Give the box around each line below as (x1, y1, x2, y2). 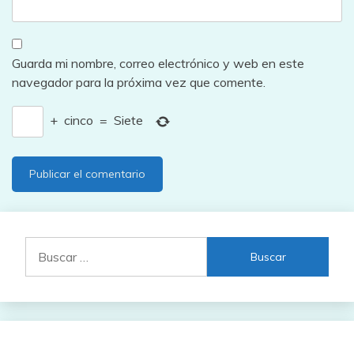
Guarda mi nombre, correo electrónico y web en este (12, 55, 304, 72)
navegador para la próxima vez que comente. (12, 74, 265, 91)
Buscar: (24, 238, 66, 254)
